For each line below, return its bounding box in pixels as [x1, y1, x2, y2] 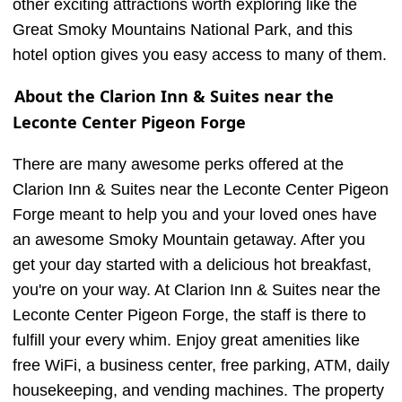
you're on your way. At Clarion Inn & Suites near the [13, 281, 380, 299]
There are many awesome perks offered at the [13, 155, 344, 173]
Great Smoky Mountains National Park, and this [13, 21, 353, 39]
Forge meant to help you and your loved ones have [13, 205, 377, 223]
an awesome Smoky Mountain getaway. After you [13, 231, 365, 249]
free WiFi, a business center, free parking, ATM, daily [13, 356, 389, 374]
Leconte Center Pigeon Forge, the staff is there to [13, 306, 366, 324]
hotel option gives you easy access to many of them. [13, 46, 387, 64]
